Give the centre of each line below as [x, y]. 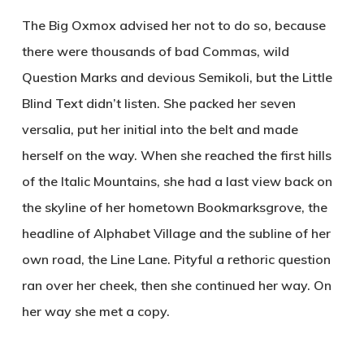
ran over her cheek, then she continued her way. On [176, 285]
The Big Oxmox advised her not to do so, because [173, 25]
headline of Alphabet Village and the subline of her [176, 233]
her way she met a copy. [95, 311]
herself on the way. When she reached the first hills [176, 155]
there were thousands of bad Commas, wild [155, 51]
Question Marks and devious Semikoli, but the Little [177, 77]
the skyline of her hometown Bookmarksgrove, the [174, 207]
